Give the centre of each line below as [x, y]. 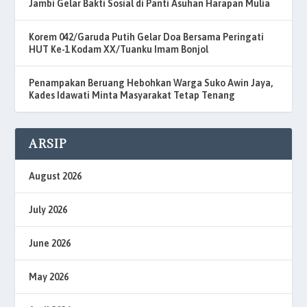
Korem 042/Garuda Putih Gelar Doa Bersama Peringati [147, 37]
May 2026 [49, 277]
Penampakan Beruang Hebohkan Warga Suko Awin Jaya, [151, 83]
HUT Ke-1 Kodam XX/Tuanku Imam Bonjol [119, 49]
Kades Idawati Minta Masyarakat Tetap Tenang [132, 95]
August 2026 [56, 176]
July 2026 [48, 209]
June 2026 [50, 243]
